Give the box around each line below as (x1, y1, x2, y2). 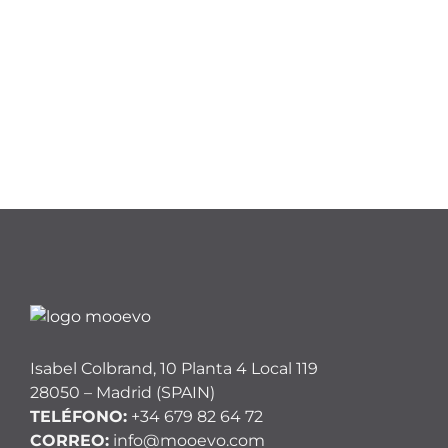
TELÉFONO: (30, 406, 127, 426)
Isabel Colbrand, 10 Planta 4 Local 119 (30, 358, 318, 378)
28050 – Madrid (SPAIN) (30, 382, 215, 402)
